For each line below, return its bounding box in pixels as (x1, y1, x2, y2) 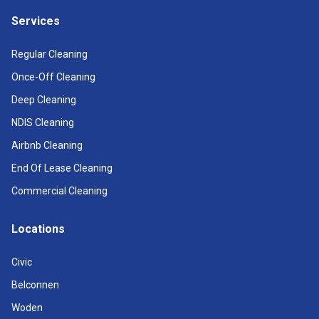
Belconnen (11, 279, 59, 291)
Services (11, 14, 60, 28)
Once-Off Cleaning (11, 71, 95, 83)
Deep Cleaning (11, 94, 76, 105)
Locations (11, 222, 65, 236)
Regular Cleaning (11, 48, 88, 60)
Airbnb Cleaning (11, 140, 83, 151)
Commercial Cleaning (11, 185, 108, 197)
